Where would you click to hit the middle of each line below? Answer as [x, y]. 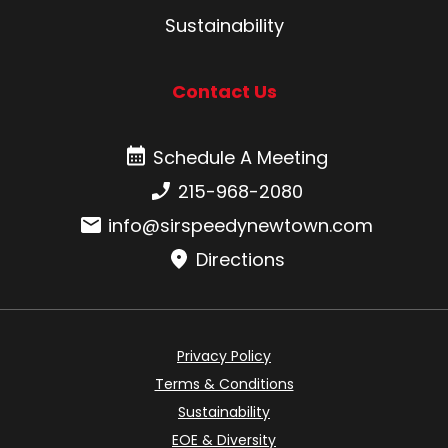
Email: [101, 223]
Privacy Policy [224, 356]
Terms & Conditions [224, 384]
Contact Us [224, 92]
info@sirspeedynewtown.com [240, 226]
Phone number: [212, 189]
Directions [240, 260]
